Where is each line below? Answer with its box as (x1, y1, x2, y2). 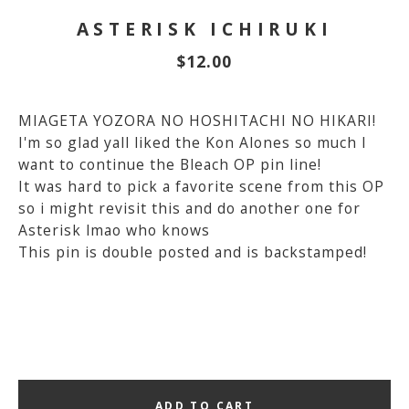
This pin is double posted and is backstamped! (18, 241, 367, 262)
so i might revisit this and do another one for (18, 197, 361, 218)
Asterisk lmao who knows (18, 219, 210, 240)
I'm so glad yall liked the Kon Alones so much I (18, 131, 367, 152)
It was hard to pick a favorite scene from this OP (18, 175, 384, 196)
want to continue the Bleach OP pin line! (18, 153, 321, 174)
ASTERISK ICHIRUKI (76, 16, 333, 41)
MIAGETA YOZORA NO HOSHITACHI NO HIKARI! (18, 110, 376, 131)
